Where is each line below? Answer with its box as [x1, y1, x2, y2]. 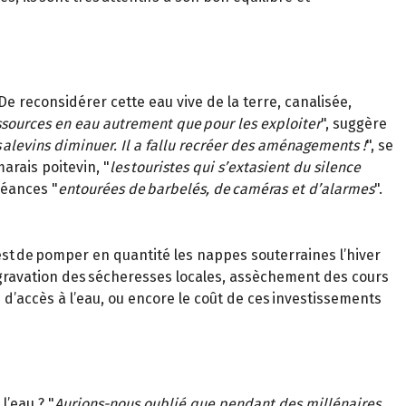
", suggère [321, 114, 387, 132]
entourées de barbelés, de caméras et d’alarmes [58, 179, 374, 198]
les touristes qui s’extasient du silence [110, 158, 361, 176]
